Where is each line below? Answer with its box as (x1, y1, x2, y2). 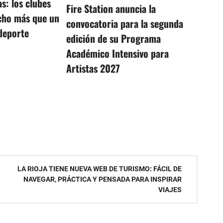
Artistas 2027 (66, 60, 120, 76)
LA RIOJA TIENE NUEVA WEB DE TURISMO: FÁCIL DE (17, 164, 182, 173)
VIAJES (158, 185, 182, 194)
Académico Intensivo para (66, 45, 169, 61)
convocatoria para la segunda (66, 15, 183, 31)
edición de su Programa (66, 30, 161, 46)
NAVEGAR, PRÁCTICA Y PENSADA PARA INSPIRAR (23, 175, 182, 183)
